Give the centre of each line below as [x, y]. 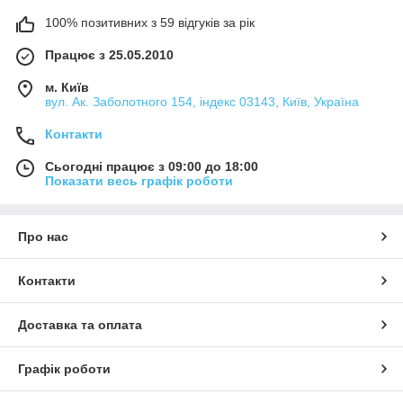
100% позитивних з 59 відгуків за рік [150, 22]
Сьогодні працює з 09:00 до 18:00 [152, 166]
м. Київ [67, 87]
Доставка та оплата [80, 324]
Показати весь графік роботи [139, 180]
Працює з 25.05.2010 [109, 54]
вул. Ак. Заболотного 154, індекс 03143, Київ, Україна [202, 101]
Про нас [43, 236]
